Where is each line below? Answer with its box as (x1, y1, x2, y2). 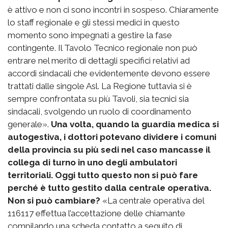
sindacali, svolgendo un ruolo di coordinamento (8, 106, 191, 117)
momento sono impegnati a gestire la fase (8, 30, 172, 41)
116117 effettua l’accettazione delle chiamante (8, 208, 185, 219)
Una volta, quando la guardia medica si (51, 119, 219, 130)
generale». (8, 119, 51, 130)
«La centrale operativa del (100, 195, 204, 206)
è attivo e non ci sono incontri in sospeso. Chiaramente (8, 5, 219, 15)
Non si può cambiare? (8, 195, 100, 206)
